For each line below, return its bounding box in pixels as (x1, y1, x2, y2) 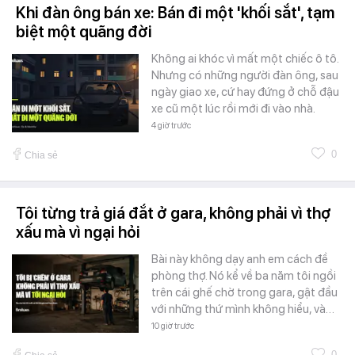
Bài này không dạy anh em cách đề (151, 251, 328, 266)
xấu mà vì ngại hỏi (16, 222, 140, 242)
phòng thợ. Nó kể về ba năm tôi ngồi (151, 268, 336, 283)
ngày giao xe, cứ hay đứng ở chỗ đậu (151, 84, 339, 99)
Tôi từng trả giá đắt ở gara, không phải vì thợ (16, 203, 331, 223)
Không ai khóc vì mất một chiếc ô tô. (151, 51, 338, 66)
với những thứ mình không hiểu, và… (151, 301, 334, 316)
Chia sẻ (25, 149, 58, 161)
